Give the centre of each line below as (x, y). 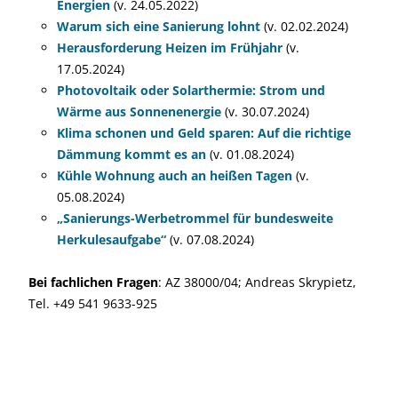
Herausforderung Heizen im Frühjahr (170, 48)
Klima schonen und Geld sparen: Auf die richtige (204, 133)
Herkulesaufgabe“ (111, 239)
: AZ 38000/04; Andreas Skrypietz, (257, 282)
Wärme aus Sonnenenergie (139, 111)
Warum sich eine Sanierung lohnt (159, 26)
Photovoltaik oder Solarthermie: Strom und (191, 90)
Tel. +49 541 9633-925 (93, 303)
